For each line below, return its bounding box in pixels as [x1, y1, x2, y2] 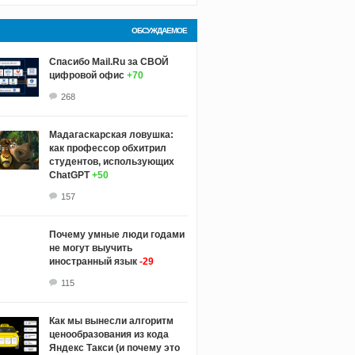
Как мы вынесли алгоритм [48, 315, 174, 326]
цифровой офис [48, 69, 124, 81]
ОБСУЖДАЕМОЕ [131, 25, 187, 35]
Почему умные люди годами [48, 228, 185, 240]
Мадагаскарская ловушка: [48, 128, 174, 140]
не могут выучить [48, 242, 132, 254]
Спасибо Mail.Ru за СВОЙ [48, 55, 169, 67]
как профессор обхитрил [48, 142, 166, 154]
